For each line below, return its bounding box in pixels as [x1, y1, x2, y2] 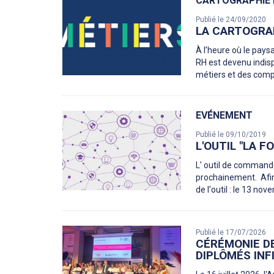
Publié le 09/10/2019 [196, 130, 267, 139]
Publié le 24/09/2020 [196, 15, 267, 24]
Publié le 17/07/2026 [196, 228, 267, 237]
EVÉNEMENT [196, 109, 253, 122]
